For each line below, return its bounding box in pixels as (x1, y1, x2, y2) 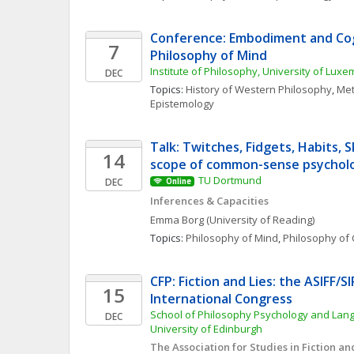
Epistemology (150, 96, 214, 111)
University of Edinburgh (150, 322, 262, 336)
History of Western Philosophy (186, 82, 332, 96)
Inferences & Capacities (150, 194, 269, 208)
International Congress (150, 290, 292, 307)
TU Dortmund (198, 173, 262, 187)
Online (165, 176, 191, 186)
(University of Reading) (206, 213, 314, 227)
